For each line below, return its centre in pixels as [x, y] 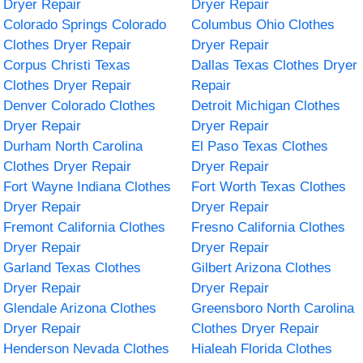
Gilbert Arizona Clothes [261, 267]
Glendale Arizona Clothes [80, 308]
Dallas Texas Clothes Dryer [274, 65]
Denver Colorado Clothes [80, 105]
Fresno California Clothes [268, 227]
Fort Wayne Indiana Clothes [88, 186]
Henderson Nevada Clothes [87, 348]
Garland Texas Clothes [73, 267]
